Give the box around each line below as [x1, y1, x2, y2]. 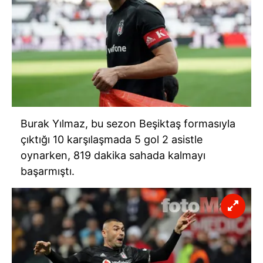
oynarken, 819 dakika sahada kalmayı [21, 149, 205, 161]
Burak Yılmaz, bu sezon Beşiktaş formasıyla [21, 117, 235, 130]
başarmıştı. [21, 164, 75, 177]
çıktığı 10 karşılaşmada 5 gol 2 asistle [21, 133, 203, 146]
